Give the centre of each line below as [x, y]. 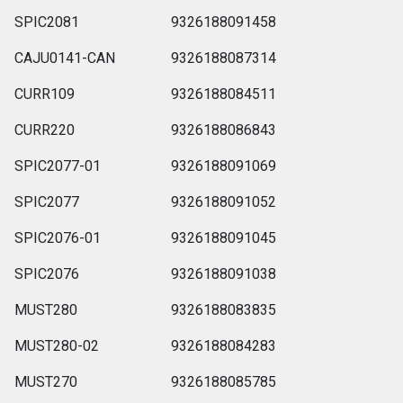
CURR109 [45, 94]
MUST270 [46, 381]
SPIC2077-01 [58, 166]
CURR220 [45, 130]
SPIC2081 [47, 22]
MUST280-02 [57, 345]
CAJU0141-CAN [65, 58]
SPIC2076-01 [58, 237]
